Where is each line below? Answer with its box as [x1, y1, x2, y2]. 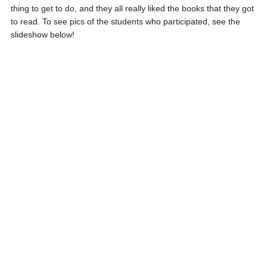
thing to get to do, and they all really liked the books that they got [10, 4, 254, 13]
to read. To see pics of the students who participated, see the [10, 17, 240, 26]
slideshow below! [10, 30, 74, 39]
